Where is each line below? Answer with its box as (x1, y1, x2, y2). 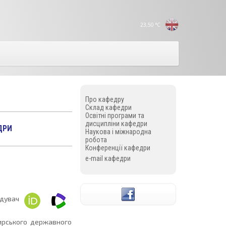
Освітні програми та (85, 111, 144, 120)
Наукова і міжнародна (85, 128, 151, 136)
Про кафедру (85, 95, 124, 103)
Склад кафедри (85, 103, 132, 111)
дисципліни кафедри (85, 120, 147, 128)
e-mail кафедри (85, 154, 131, 162)
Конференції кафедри (85, 144, 150, 152)
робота (85, 136, 107, 144)
